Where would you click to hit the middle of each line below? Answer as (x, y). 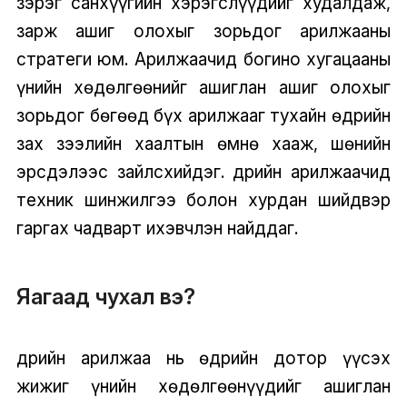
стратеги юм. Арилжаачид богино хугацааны (203, 59)
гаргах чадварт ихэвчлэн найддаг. (157, 228)
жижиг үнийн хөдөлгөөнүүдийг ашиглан (203, 387)
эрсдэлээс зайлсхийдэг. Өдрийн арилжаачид (203, 171)
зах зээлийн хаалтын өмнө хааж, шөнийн (203, 143)
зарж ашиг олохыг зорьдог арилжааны (203, 30)
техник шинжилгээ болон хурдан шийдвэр (203, 199)
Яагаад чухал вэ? (105, 296)
